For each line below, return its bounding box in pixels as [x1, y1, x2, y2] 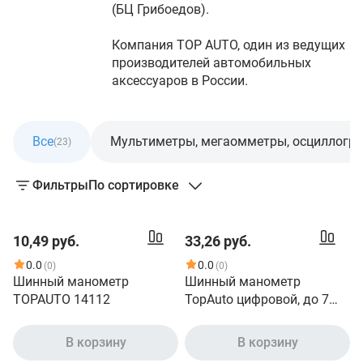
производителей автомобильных [112, 55, 311, 70]
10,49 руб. [13, 233, 79, 250]
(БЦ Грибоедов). [112, 2, 209, 17]
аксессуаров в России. [112, 73, 248, 88]
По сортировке [88, 177, 179, 193]
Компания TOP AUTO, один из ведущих [112, 37, 345, 53]
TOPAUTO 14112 [13, 292, 110, 307]
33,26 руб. [185, 233, 251, 250]
